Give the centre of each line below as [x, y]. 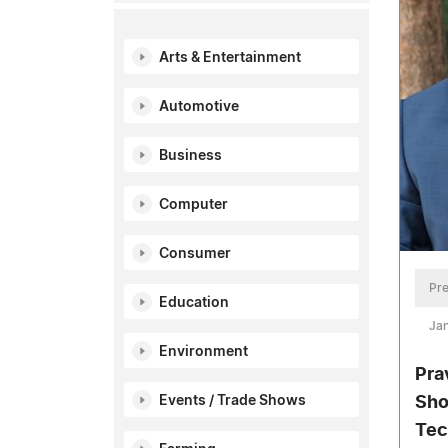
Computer [193, 205]
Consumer [195, 254]
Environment [203, 352]
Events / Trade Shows [232, 401]
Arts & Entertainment [230, 58]
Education [194, 303]
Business [190, 156]
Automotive [199, 107]
